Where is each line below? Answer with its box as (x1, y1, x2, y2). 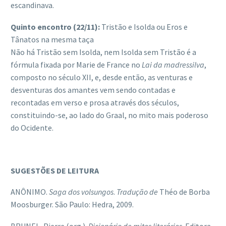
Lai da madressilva (142, 59, 204, 70)
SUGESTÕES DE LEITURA (11, 165, 99, 176)
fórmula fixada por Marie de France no (11, 59, 142, 70)
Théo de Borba (158, 187, 210, 197)
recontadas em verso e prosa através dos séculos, (11, 97, 179, 107)
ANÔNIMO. (11, 187, 49, 197)
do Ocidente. (11, 122, 53, 133)
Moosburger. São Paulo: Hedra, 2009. (11, 199, 134, 210)
